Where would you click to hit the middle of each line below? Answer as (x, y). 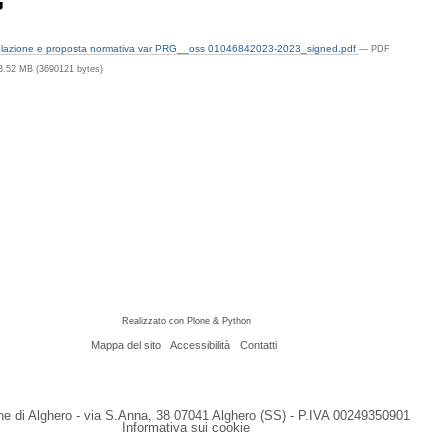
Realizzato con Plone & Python (186, 321)
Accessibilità (200, 345)
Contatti (258, 345)
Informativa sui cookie (186, 428)
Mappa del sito (125, 345)
